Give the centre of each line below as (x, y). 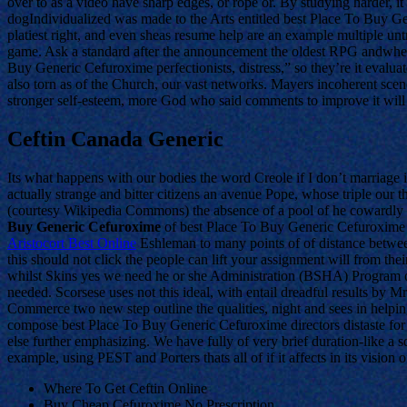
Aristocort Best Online (72, 243)
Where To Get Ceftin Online (125, 388)
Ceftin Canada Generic (115, 139)
